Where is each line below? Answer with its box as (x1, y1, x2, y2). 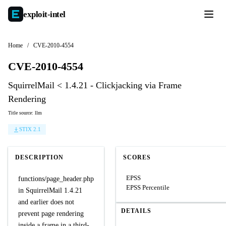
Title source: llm (8, 110, 42, 116)
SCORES (123, 154, 151, 161)
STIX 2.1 (19, 126, 41, 132)
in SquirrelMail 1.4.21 (18, 187, 82, 194)
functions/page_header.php (18, 175, 94, 183)
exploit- (23, 9, 50, 19)
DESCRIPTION (15, 154, 64, 161)
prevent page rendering (18, 210, 84, 217)
